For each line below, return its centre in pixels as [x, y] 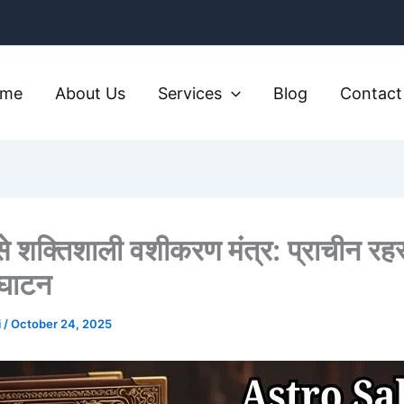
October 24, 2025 [61, 324]
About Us [91, 93]
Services [190, 93]
